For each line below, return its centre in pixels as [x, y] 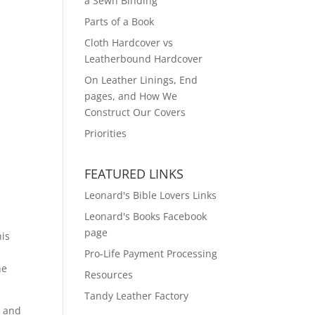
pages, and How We [131, 96]
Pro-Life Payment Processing [151, 253]
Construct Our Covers [135, 112]
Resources [109, 275]
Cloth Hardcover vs [129, 43]
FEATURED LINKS [134, 174]
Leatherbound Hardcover [144, 59]
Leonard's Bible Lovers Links [151, 195]
